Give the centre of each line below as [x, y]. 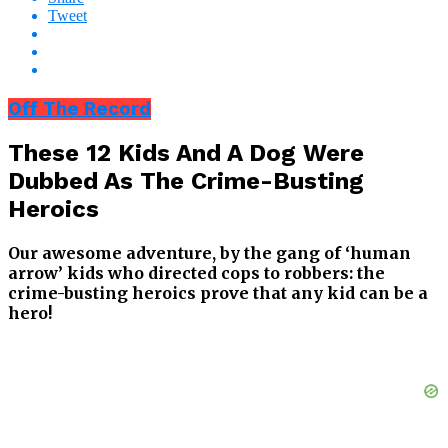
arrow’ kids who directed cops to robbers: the [196, 273]
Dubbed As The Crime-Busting [186, 181]
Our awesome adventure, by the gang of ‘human [209, 253]
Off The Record [79, 108]
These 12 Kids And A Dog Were [186, 153]
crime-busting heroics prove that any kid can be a [218, 293]
